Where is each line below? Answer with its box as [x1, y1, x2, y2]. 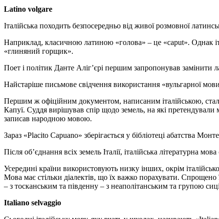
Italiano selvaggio [4, 198, 61, 207]
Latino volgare [4, 4, 52, 13]
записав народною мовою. [4, 114, 92, 123]
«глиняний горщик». [4, 46, 73, 55]
